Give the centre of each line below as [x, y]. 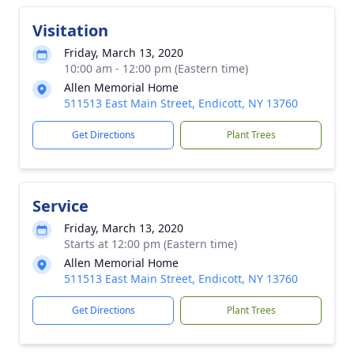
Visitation [70, 30]
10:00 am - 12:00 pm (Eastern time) [156, 68]
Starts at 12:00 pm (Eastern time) [151, 244]
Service [60, 206]
